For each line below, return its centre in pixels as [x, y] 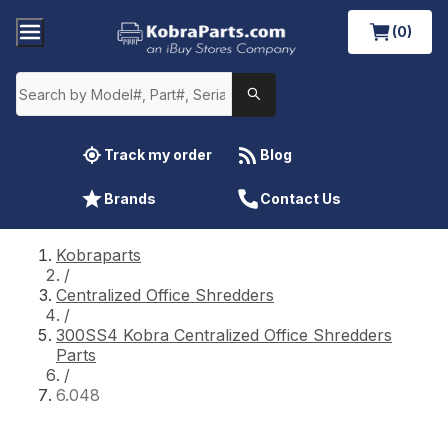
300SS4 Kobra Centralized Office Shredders [224, 334]
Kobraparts [98, 254]
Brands [130, 198]
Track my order [158, 154]
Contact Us [300, 198]
